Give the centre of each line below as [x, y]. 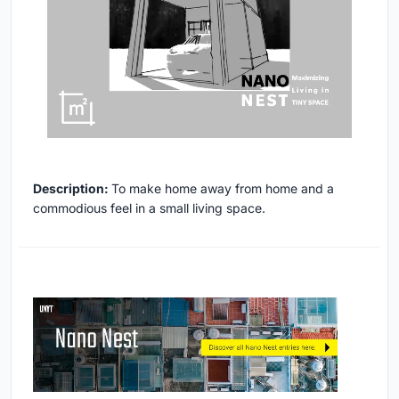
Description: [72, 189]
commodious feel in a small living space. [149, 208]
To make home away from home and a [223, 189]
